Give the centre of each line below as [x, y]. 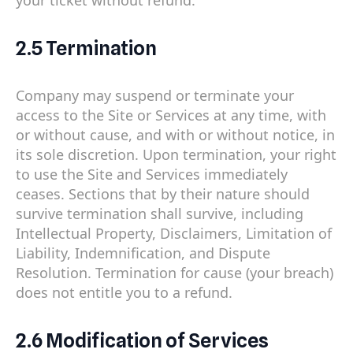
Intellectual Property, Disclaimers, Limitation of [174, 234]
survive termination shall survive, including [160, 214]
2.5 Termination [86, 48]
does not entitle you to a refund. [124, 293]
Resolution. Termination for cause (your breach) [175, 273]
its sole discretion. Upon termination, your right [176, 155]
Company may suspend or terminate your [155, 96]
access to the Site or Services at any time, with [171, 115]
